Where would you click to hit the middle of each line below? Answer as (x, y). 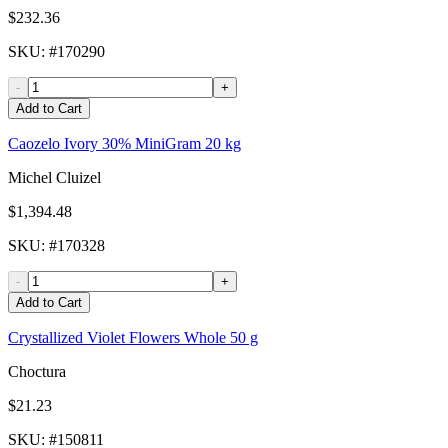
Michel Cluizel (54, 178)
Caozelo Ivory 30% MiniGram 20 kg (124, 144)
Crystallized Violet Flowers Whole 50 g (133, 338)
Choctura (37, 372)
